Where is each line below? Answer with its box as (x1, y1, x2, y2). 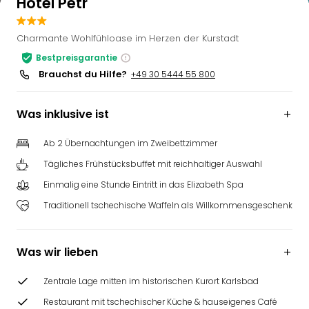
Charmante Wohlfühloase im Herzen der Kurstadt (17, 32, 239, 45)
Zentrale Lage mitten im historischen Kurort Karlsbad (43, 275, 259, 287)
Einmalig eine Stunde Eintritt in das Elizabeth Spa (43, 179, 243, 190)
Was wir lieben (17, 244, 98, 260)
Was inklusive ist (17, 106, 109, 122)
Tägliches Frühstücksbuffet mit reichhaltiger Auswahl (43, 158, 262, 170)
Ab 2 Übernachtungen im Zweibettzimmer (43, 137, 217, 149)
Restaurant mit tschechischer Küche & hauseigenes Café (43, 296, 277, 308)
